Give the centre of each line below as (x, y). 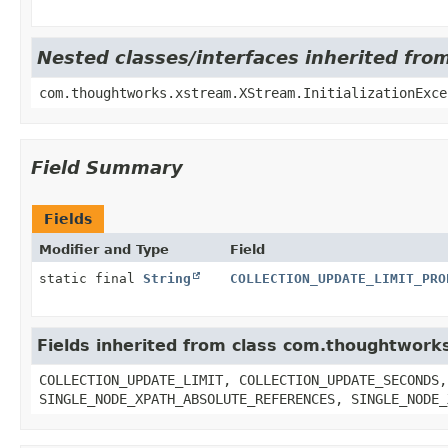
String (167, 278)
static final (91, 278)
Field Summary (107, 167)
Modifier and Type (104, 249)
